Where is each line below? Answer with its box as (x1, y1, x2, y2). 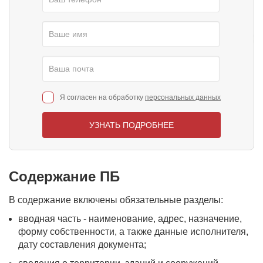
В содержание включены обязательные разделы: (9, 195, 223, 205)
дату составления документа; (18, 240, 146, 249)
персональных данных (145, 93, 221, 102)
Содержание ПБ (9, 168, 120, 184)
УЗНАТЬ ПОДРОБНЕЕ (89, 120, 174, 130)
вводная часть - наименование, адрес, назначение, (18, 214, 242, 224)
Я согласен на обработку (60, 93, 145, 102)
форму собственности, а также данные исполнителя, (18, 227, 248, 237)
